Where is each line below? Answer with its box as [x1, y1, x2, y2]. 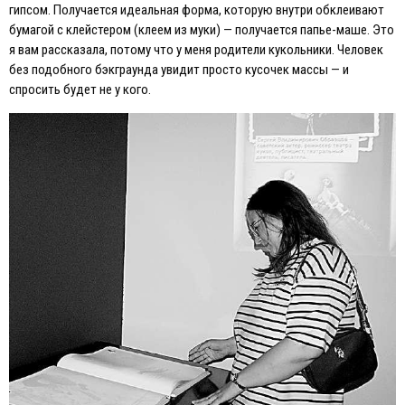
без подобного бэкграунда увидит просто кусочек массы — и [9, 61, 349, 78]
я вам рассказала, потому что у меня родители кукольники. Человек [9, 41, 383, 58]
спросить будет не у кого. [9, 80, 151, 98]
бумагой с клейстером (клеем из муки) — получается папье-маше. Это [9, 21, 394, 38]
